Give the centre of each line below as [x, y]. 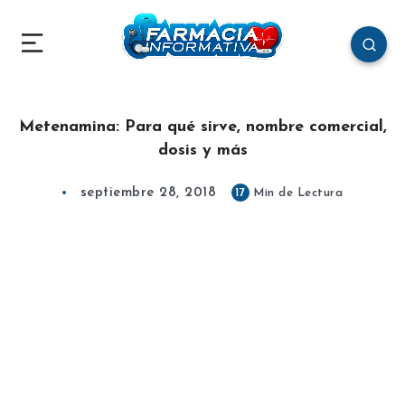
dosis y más [202, 151]
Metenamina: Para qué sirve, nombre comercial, [202, 127]
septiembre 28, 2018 [148, 193]
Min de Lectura [296, 193]
